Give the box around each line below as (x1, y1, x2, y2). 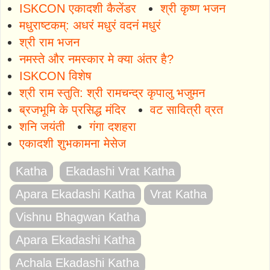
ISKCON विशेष (19, 69, 92, 83)
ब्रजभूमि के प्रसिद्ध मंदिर (19, 102, 126, 116)
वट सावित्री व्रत (150, 102, 223, 116)
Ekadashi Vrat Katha (66, 164, 175, 178)
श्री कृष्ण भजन (160, 1, 225, 15)
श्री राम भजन (19, 35, 80, 49)
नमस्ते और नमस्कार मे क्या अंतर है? (19, 52, 174, 66)
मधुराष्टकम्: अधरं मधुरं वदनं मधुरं (19, 18, 161, 32)
